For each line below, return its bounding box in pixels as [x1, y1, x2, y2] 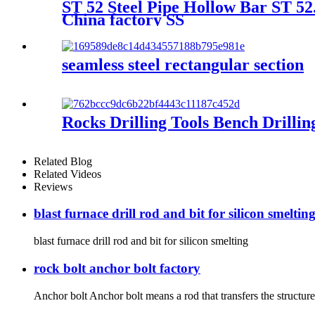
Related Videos [34, 167, 101, 180]
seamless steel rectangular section [62, 55, 304, 74]
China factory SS [62, 10, 184, 29]
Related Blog [34, 155, 92, 167]
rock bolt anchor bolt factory [34, 260, 200, 276]
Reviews [34, 180, 72, 193]
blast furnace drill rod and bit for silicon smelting [34, 235, 248, 247]
